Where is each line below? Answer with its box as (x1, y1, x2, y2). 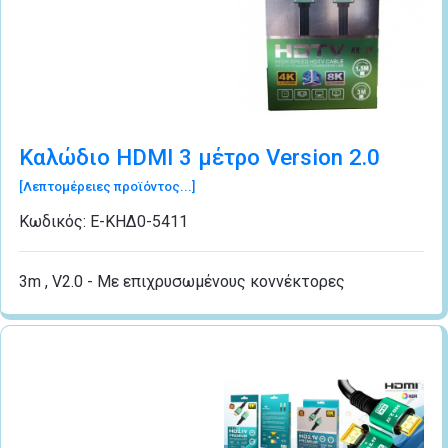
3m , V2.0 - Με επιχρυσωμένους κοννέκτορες (19, 271, 345, 291)
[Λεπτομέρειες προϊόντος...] (19, 178, 195, 194)
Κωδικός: (19, 211, 90, 231)
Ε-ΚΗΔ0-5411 (90, 211, 188, 231)
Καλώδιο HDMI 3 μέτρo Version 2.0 (19, 143, 380, 170)
